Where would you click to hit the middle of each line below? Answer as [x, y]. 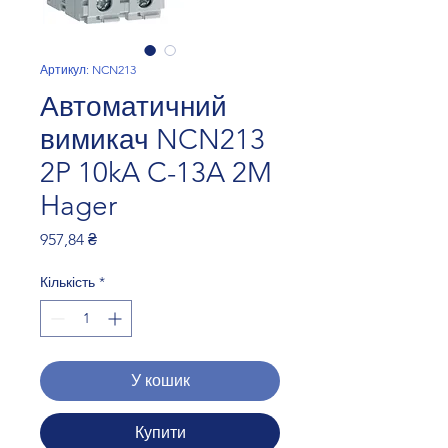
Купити [160, 433]
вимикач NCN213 [152, 140]
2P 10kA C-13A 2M [156, 173]
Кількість [67, 282]
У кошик [160, 381]
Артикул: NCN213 [88, 70]
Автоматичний [133, 107]
